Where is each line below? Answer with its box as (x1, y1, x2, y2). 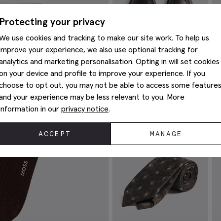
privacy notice (61, 104, 109, 113)
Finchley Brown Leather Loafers (116, 114, 202, 122)
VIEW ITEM (136, 140, 164, 148)
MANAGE (150, 129, 183, 138)
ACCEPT (38, 129, 71, 138)
